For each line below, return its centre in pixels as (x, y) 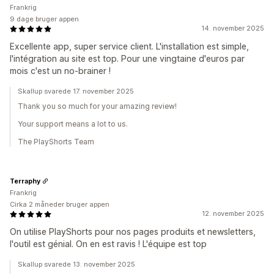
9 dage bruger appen (44, 19)
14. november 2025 (233, 28)
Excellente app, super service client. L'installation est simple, (129, 46)
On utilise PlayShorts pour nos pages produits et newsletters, (133, 231)
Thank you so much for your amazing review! (97, 106)
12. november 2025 (233, 213)
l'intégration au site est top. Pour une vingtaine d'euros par (127, 58)
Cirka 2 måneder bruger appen (60, 204)
